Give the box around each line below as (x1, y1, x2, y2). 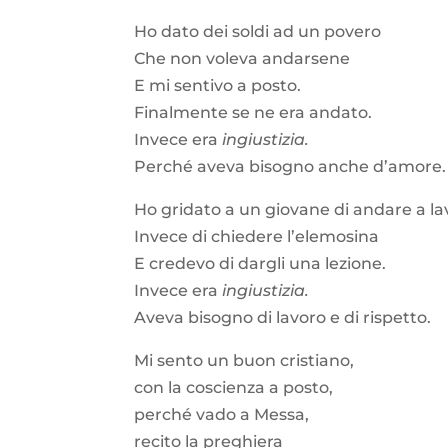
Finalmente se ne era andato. (134, 102, 373, 122)
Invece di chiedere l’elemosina (134, 226, 380, 246)
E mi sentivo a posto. (134, 75, 302, 95)
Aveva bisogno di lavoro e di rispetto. (134, 307, 436, 327)
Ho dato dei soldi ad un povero (134, 21, 382, 41)
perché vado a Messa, (134, 404, 310, 424)
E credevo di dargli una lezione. (134, 253, 387, 273)
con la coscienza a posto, (134, 377, 334, 397)
